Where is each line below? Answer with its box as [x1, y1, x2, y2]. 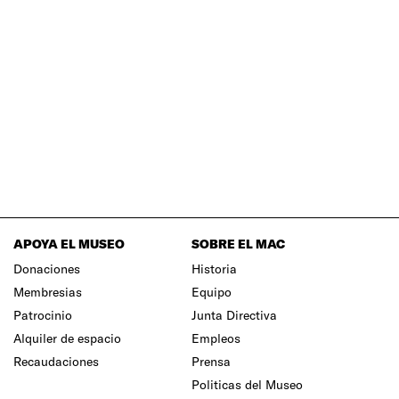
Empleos [191, 330, 240, 346]
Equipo [191, 284, 232, 300]
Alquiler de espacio [13, 330, 121, 346]
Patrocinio [13, 307, 72, 323]
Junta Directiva [191, 307, 277, 323]
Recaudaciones [13, 354, 99, 370]
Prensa [191, 354, 231, 370]
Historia [191, 261, 237, 277]
